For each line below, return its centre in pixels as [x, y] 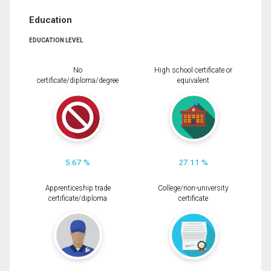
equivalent [193, 80]
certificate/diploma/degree [78, 80]
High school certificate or [193, 70]
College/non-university [193, 188]
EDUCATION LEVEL [56, 40]
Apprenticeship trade [78, 188]
